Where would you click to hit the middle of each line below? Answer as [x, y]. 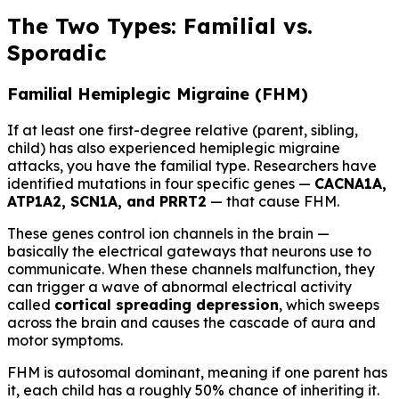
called [31, 305]
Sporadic [57, 52]
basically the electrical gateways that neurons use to [189, 252]
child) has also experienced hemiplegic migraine [174, 148]
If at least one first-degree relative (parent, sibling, [183, 130]
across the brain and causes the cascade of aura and [191, 323]
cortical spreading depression [167, 305]
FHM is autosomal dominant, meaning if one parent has [197, 373]
